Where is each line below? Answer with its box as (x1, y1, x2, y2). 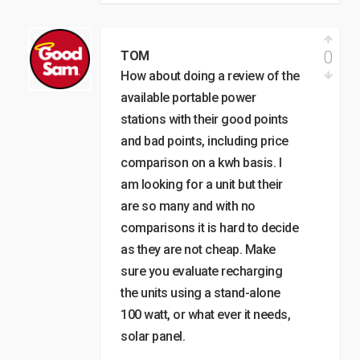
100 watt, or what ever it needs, (121, 307, 290, 323)
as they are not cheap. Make (121, 242, 276, 258)
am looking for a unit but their (121, 177, 283, 193)
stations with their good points (121, 112, 288, 128)
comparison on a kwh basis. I (121, 155, 281, 171)
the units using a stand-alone (121, 285, 280, 301)
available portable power (121, 90, 256, 106)
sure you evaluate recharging (121, 264, 282, 280)
